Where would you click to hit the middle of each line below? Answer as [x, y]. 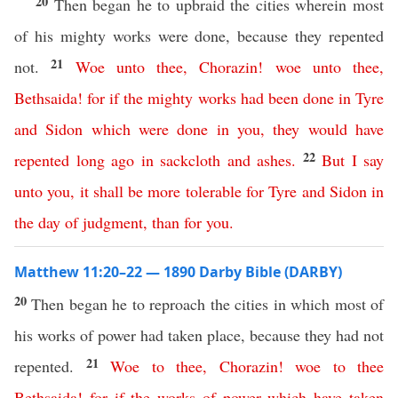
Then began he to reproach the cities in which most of [208, 304]
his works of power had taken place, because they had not [199, 335]
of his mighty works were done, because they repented [199, 36]
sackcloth [190, 160]
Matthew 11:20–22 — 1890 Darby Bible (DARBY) [178, 272]
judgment [113, 222]
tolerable [213, 191]
